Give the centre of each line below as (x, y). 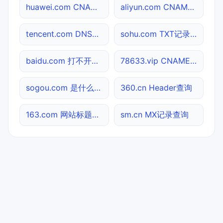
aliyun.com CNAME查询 (191, 7)
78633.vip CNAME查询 (193, 60)
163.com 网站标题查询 (95, 114)
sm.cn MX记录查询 (155, 114)
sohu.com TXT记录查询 (193, 34)
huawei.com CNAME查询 (94, 7)
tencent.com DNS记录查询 (95, 34)
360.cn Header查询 (156, 87)
